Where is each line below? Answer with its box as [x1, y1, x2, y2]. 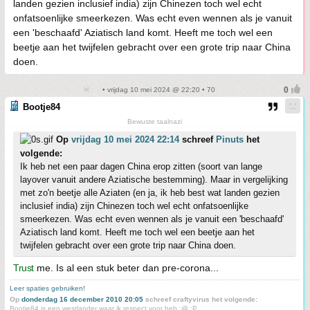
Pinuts [216, 134, 244, 145]
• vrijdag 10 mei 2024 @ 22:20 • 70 [100, 86, 215, 93]
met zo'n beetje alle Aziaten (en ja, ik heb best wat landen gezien [20, 188, 280, 198]
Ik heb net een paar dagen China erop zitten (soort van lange [20, 161, 262, 172]
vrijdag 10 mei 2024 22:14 [71, 134, 179, 145]
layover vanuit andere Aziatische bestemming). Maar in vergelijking [20, 174, 288, 185]
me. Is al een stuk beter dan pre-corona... [33, 262, 219, 273]
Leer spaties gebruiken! [10, 284, 85, 292]
